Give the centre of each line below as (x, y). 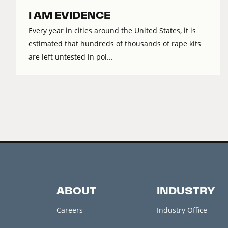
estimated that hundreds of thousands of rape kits (115, 44)
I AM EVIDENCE (69, 16)
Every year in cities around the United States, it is (112, 31)
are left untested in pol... (71, 57)
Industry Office (182, 210)
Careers (69, 210)
